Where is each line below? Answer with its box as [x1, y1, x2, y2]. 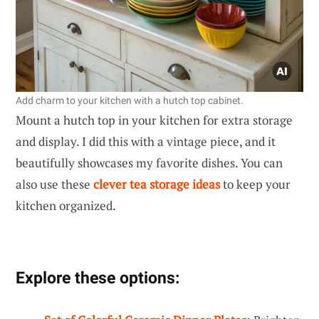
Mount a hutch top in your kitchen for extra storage [16, 111, 293, 128]
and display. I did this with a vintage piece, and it [16, 132, 276, 150]
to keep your [220, 175, 291, 192]
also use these [16, 175, 93, 192]
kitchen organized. [16, 197, 116, 214]
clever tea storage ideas [93, 175, 220, 192]
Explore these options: [16, 267, 179, 288]
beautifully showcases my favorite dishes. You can [16, 154, 283, 171]
